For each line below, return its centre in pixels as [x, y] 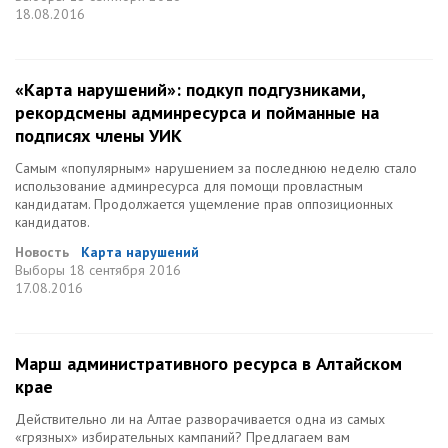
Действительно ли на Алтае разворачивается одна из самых [200, 419]
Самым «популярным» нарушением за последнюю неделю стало [216, 168]
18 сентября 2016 [125, 270]
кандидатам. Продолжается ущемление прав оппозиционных [204, 204]
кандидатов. [52, 222]
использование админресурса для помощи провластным [189, 186]
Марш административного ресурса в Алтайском [208, 363]
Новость [42, 252]
